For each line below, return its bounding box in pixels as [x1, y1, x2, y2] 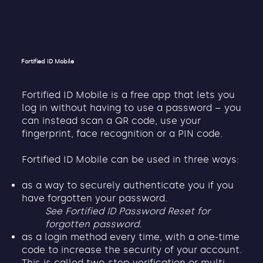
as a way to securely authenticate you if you [21, 179, 234, 191]
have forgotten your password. [21, 192, 167, 204]
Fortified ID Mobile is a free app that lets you [21, 89, 235, 100]
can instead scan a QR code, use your [21, 114, 201, 126]
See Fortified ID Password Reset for [45, 205, 210, 217]
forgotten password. [45, 218, 141, 230]
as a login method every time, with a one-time [21, 231, 240, 242]
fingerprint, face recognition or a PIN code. [21, 127, 222, 139]
